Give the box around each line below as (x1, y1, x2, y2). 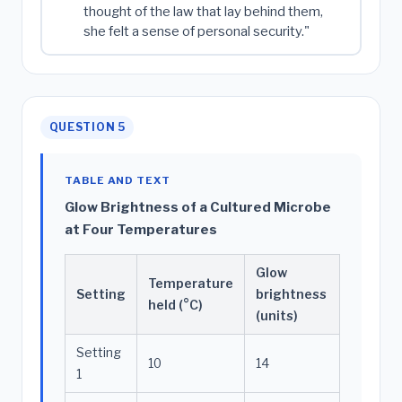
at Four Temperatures (65, 221, 217, 238)
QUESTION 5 (48, 120, 126, 135)
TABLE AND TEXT (65, 173, 170, 187)
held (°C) (148, 296, 203, 312)
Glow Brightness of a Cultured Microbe (65, 198, 331, 215)
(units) (256, 307, 298, 323)
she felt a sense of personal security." (83, 23, 310, 40)
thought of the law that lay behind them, (83, 4, 323, 21)
